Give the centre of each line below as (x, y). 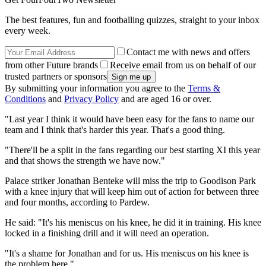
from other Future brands (51, 65)
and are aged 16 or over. (165, 99)
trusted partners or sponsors (56, 77)
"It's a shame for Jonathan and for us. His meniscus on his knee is (127, 254)
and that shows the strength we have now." (85, 161)
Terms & (204, 88)
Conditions (25, 99)
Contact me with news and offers (188, 52)
